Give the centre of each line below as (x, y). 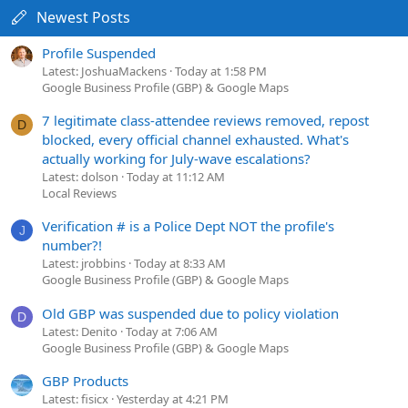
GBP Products (85, 380)
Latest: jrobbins (84, 264)
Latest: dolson (80, 176)
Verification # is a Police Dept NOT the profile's (188, 226)
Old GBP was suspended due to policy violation (190, 313)
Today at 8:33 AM (180, 264)
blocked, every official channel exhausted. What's (195, 139)
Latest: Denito (80, 331)
